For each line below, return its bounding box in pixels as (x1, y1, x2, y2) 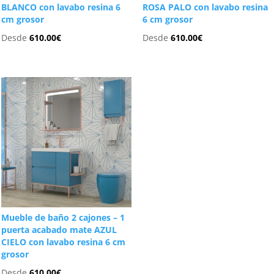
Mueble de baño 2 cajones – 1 (1, 211, 125, 223)
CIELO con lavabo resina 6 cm (1, 235, 126, 248)
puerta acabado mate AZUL (1, 223, 117, 235)
